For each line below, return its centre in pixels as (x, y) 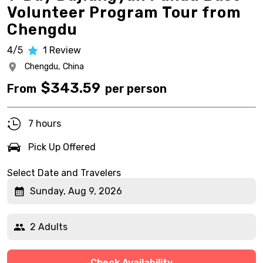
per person (136, 89)
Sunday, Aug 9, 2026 (76, 191)
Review (65, 50)
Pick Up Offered (62, 147)
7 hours (45, 124)
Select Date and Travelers (64, 173)
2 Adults (49, 227)
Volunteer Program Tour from (124, 12)
